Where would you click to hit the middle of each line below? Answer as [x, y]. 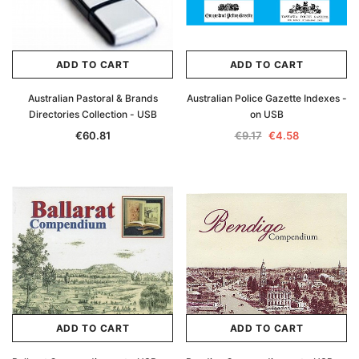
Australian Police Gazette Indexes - [266, 98]
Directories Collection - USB [93, 114]
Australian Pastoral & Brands [93, 98]
